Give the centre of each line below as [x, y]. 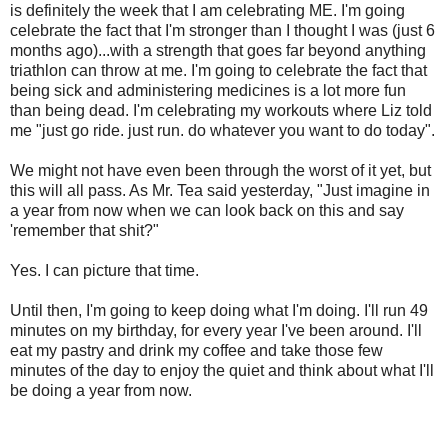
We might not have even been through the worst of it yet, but [220, 171]
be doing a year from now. [101, 391]
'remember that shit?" [84, 231]
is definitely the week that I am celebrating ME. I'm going [207, 11]
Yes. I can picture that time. [104, 271]
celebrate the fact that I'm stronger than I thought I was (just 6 [222, 31]
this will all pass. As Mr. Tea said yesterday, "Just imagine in [220, 191]
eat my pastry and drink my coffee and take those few [196, 351]
